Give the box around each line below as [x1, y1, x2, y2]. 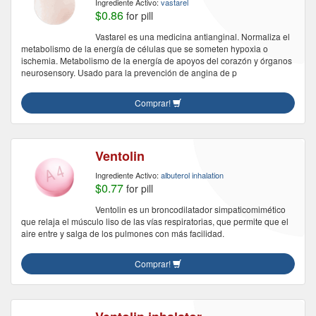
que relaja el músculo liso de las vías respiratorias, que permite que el [21, 215, 288, 227]
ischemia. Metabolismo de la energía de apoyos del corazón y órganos [21, 54, 292, 66]
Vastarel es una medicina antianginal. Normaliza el [95, 30, 290, 42]
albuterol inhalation [161, 169, 224, 181]
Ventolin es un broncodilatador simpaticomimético [95, 203, 286, 215]
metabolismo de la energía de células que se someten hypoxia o [21, 42, 268, 54]
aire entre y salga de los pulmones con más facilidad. [21, 227, 224, 239]
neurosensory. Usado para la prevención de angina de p [21, 66, 237, 78]
